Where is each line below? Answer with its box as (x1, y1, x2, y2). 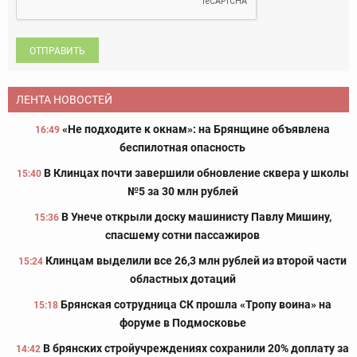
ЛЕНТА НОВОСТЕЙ (16, 93, 112, 107)
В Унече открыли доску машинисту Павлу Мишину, (61, 210, 331, 224)
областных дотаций (129, 273, 236, 286)
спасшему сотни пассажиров (105, 229, 260, 242)
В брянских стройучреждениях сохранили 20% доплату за (43, 342, 349, 355)
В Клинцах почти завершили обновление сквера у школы (43, 167, 349, 180)
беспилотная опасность (120, 141, 245, 155)
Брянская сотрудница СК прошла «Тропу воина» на (61, 298, 331, 312)
